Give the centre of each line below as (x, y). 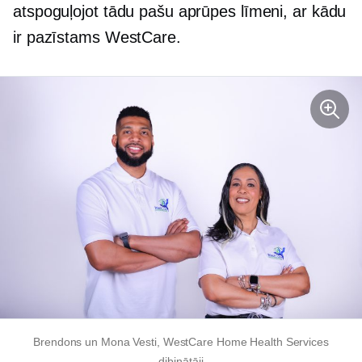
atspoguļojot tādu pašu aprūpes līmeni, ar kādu (180, 11)
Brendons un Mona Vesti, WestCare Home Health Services (181, 342)
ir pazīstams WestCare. (97, 37)
